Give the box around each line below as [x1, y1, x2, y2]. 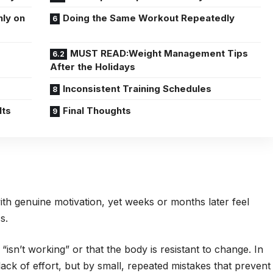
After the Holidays [50, 61, 136, 73]
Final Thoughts [63, 105, 132, 116]
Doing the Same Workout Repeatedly [63, 12, 235, 24]
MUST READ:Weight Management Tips [70, 48, 249, 59]
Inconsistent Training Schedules [63, 83, 212, 94]
